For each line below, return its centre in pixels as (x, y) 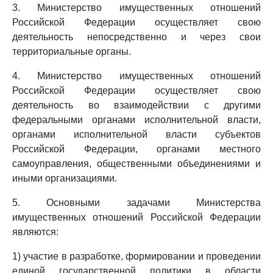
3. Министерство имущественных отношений (136, 8)
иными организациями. (65, 178)
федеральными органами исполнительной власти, (136, 120)
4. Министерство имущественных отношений (136, 76)
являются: (35, 232)
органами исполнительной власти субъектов (136, 134)
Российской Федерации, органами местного (136, 149)
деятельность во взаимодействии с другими (136, 105)
